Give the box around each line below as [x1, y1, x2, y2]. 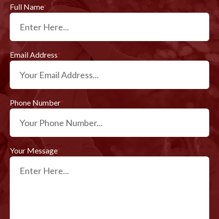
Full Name [10, 2, 44, 12]
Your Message [10, 146, 57, 155]
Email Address [10, 50, 58, 60]
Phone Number [10, 98, 61, 108]
